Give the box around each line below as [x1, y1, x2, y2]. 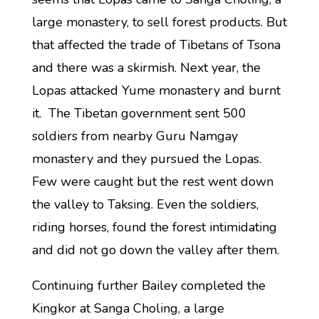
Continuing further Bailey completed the [31, 277, 266, 294]
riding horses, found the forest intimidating [31, 219, 277, 236]
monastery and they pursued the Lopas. [31, 150, 261, 167]
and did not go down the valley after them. [31, 241, 279, 258]
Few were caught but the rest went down [31, 173, 273, 190]
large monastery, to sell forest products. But [31, 14, 287, 31]
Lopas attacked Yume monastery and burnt [31, 82, 281, 99]
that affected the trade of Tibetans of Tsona [31, 36, 281, 53]
